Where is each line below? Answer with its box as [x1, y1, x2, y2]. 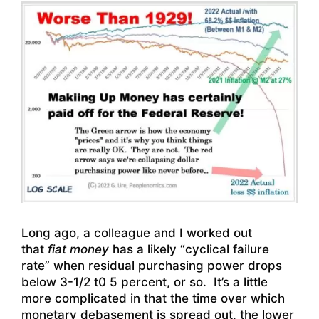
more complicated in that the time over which [21, 291, 285, 306]
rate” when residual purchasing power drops [21, 258, 282, 273]
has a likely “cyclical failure [109, 242, 269, 257]
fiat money [48, 242, 109, 257]
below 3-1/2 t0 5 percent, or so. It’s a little [21, 275, 268, 290]
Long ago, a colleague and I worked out [21, 226, 252, 241]
